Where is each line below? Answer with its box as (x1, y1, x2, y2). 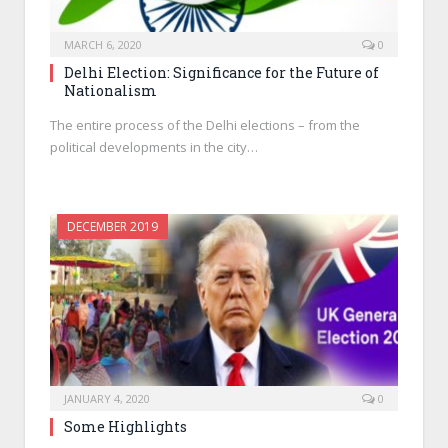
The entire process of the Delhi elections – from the (50, 116, 360, 135)
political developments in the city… (50, 138, 258, 157)
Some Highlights (64, 416, 187, 436)
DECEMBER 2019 (67, 218, 158, 236)
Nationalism (64, 81, 157, 101)
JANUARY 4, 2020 (64, 390, 150, 406)
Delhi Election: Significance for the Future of (64, 63, 379, 83)
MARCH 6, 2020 (64, 37, 142, 53)
